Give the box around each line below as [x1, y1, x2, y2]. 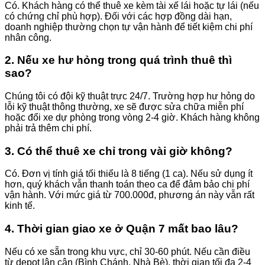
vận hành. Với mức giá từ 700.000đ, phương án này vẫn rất [5, 190, 254, 201]
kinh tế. [5, 201, 35, 211]
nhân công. [5, 32, 51, 43]
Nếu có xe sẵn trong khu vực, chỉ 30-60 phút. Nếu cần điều [5, 246, 250, 257]
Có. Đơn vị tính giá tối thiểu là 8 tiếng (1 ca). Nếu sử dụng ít [5, 169, 253, 179]
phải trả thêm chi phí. [5, 123, 92, 134]
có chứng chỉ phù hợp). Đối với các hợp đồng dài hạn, [5, 11, 232, 21]
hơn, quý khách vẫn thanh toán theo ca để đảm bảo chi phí [5, 179, 250, 190]
